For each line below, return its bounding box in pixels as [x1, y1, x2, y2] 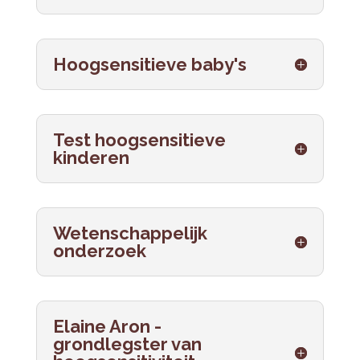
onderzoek [52, 240, 146, 261]
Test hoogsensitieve [52, 129, 226, 150]
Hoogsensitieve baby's [52, 54, 247, 75]
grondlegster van [52, 333, 202, 354]
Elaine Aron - [52, 316, 162, 337]
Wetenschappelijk [52, 223, 207, 243]
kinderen [52, 147, 129, 168]
